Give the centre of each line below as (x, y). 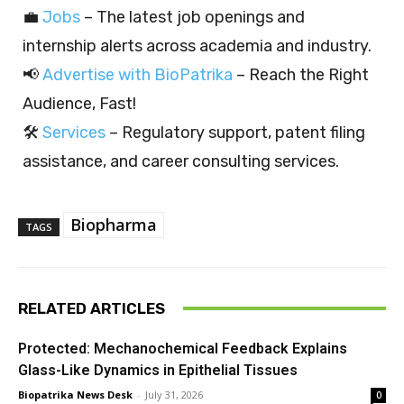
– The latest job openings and (193, 17)
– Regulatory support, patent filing (235, 132)
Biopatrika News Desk (75, 394)
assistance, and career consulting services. (181, 161)
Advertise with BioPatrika (138, 74)
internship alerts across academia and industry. (197, 46)
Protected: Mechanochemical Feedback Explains (183, 348)
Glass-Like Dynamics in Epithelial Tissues (158, 370)
